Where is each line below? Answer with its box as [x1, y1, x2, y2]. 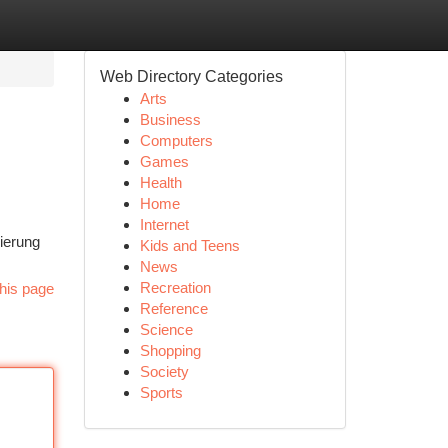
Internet [139, 216, 189, 233]
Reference [139, 300, 208, 317]
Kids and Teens [139, 237, 240, 254]
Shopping [139, 342, 201, 359]
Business [139, 111, 201, 128]
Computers [139, 132, 213, 149]
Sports [139, 384, 183, 401]
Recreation [139, 279, 211, 296]
